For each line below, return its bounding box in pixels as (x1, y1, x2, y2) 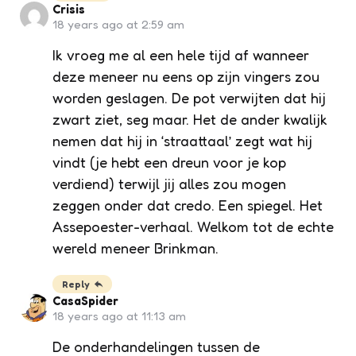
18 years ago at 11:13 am (52, 308, 186, 324)
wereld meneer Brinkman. (52, 239, 219, 257)
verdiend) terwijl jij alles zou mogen (52, 175, 286, 193)
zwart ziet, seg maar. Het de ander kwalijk (52, 110, 327, 129)
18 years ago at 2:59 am (52, 17, 184, 33)
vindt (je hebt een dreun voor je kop (52, 153, 286, 172)
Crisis (52, 2, 85, 17)
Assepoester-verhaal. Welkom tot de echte (52, 218, 334, 236)
